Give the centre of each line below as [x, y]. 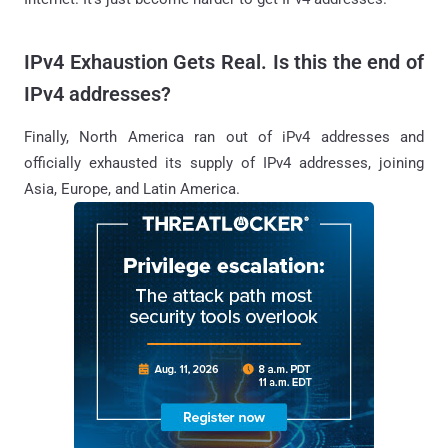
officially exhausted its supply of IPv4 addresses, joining [224, 162]
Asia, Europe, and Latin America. [132, 188]
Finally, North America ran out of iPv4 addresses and [224, 136]
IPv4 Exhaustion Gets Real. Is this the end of [224, 61]
